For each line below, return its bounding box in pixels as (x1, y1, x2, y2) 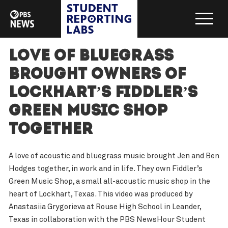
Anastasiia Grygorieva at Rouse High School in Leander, (8, 203, 201, 211)
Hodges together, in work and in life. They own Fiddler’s (8, 165, 203, 173)
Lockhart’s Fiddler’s (8, 85, 197, 102)
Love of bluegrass (8, 49, 174, 65)
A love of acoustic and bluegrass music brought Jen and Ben (8, 152, 219, 160)
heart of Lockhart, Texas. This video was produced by (8, 190, 193, 198)
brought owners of (8, 67, 186, 83)
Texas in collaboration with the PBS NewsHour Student (8, 216, 206, 224)
